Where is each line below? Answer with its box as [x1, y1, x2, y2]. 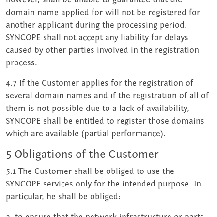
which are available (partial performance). [6, 129, 166, 139]
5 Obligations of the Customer [6, 148, 158, 161]
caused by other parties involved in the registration [6, 46, 199, 55]
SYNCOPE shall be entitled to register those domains [6, 116, 204, 126]
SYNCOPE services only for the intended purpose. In [6, 179, 201, 189]
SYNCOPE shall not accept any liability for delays [6, 33, 188, 43]
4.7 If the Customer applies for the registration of [6, 78, 193, 88]
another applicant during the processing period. [6, 20, 187, 30]
